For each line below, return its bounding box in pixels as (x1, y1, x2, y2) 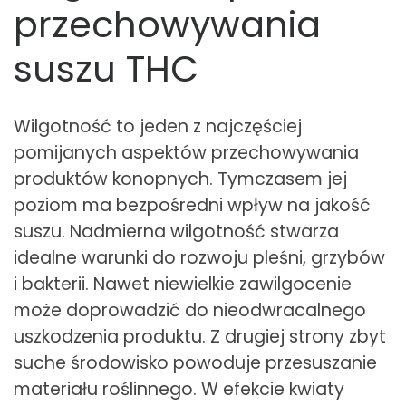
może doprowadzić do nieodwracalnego (14, 297, 366, 323)
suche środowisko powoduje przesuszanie (14, 350, 377, 375)
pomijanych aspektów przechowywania (14, 140, 359, 165)
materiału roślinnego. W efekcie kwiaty (14, 376, 344, 401)
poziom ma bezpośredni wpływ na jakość (14, 192, 371, 217)
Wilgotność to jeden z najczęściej (14, 113, 302, 139)
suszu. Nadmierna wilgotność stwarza (14, 218, 339, 244)
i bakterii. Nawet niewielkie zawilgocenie (14, 271, 352, 296)
